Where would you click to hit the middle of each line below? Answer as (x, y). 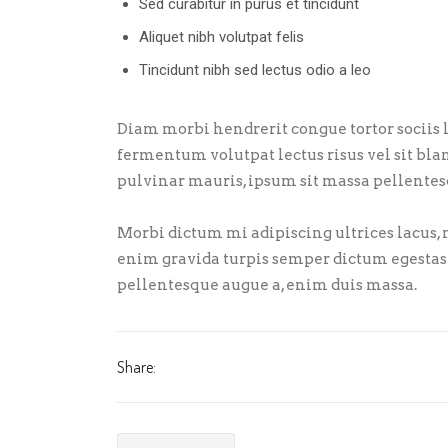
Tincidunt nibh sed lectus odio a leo (255, 70)
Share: (136, 367)
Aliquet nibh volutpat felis (221, 37)
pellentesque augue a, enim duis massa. (267, 285)
